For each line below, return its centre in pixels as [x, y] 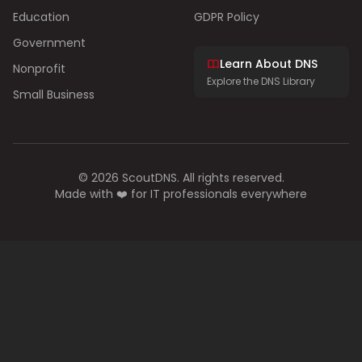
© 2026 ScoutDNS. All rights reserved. [181, 178]
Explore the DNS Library [261, 81]
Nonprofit [39, 69]
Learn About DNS [269, 64]
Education [41, 17]
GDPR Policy [227, 17]
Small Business [54, 95]
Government [49, 43]
